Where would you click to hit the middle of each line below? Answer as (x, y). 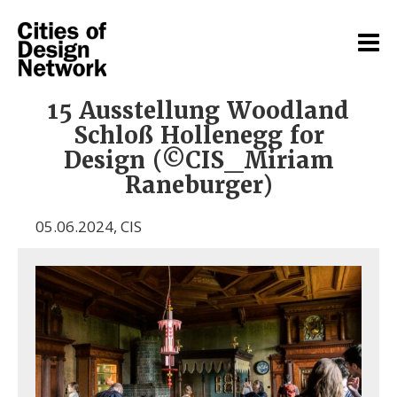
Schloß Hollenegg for (198, 136)
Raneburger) (198, 185)
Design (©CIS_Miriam (198, 160)
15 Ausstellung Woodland (198, 111)
